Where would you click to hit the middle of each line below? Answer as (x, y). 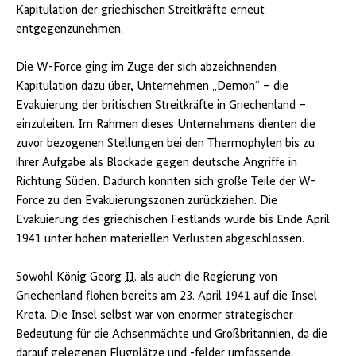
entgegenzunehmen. (70, 30)
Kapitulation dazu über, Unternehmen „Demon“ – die (152, 87)
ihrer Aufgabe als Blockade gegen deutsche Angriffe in (157, 163)
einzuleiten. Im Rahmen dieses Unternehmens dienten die (166, 125)
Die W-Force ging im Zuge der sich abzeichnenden (146, 68)
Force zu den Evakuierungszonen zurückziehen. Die (147, 201)
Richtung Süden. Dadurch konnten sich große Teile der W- (166, 182)
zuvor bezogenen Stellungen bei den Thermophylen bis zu (165, 144)
